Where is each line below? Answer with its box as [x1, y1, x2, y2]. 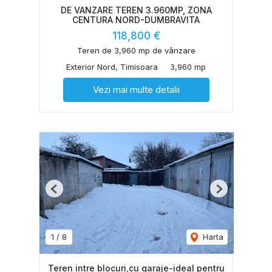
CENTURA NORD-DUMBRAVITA [72, 15, 200, 25]
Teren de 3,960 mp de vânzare [76, 46, 195, 56]
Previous [53, 188, 86, 199]
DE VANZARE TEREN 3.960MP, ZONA [60, 5, 212, 16]
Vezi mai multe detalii [92, 84, 180, 96]
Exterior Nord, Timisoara [66, 62, 158, 72]
